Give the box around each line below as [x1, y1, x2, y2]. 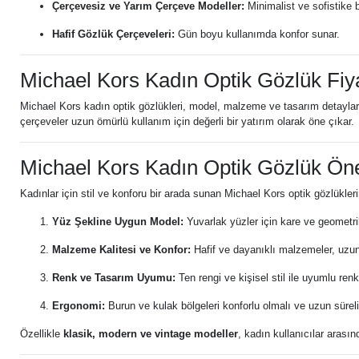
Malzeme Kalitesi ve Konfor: [52, 244, 191, 256]
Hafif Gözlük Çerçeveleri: [52, 28, 175, 40]
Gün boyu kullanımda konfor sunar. [175, 28, 340, 40]
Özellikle [20, 328, 63, 340]
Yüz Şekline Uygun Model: [52, 216, 184, 228]
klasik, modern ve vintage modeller [63, 328, 238, 340]
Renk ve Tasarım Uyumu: [52, 272, 175, 284]
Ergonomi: [52, 300, 105, 312]
